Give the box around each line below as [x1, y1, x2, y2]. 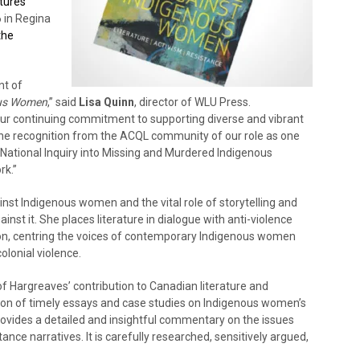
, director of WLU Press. [134, 95, 251, 108]
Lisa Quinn [79, 95, 134, 108]
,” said [47, 95, 79, 108]
